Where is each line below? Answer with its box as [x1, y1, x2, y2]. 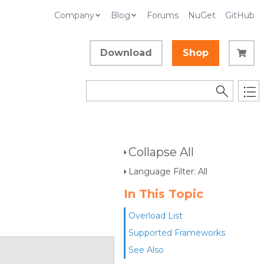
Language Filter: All [128, 166, 207, 177]
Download [100, 47, 152, 58]
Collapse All [128, 145, 194, 159]
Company [54, 10, 94, 21]
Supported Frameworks [128, 227, 225, 238]
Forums [147, 10, 179, 21]
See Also [128, 245, 164, 255]
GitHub [225, 10, 255, 21]
